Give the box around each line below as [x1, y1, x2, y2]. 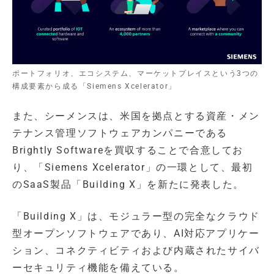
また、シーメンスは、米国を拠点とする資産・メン [12, 109, 260, 122]
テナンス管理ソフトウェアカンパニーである [12, 127, 228, 139]
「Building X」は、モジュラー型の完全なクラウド [12, 210, 260, 222]
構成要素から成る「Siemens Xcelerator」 [12, 81, 177, 91]
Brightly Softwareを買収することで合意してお [12, 144, 243, 156]
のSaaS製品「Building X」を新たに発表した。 [12, 178, 244, 190]
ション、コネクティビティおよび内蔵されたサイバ [12, 244, 260, 256]
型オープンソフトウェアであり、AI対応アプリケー [12, 227, 260, 239]
